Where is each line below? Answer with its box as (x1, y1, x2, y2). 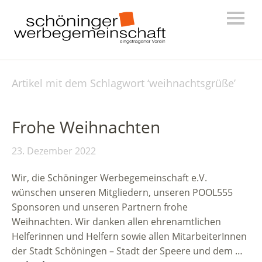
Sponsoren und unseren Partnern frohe (12, 201, 188, 214)
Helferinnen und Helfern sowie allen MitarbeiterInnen (12, 230, 247, 243)
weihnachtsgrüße (149, 76, 234, 91)
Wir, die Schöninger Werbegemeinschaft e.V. (12, 171, 207, 185)
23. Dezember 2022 (12, 144, 96, 158)
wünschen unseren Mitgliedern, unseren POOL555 (12, 186, 233, 199)
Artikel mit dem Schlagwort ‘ (12, 76, 149, 91)
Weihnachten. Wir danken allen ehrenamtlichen (12, 215, 221, 229)
